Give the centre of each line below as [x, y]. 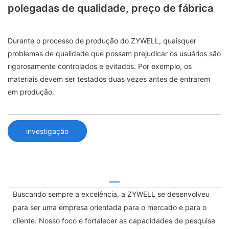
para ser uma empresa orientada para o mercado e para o [110, 207]
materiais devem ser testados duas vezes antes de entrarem [109, 79]
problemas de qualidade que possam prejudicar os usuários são [114, 54]
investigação [47, 131]
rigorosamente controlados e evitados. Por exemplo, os [100, 66]
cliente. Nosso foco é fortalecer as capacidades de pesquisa [114, 220]
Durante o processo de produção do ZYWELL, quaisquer [102, 41]
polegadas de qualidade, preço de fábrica [110, 8]
